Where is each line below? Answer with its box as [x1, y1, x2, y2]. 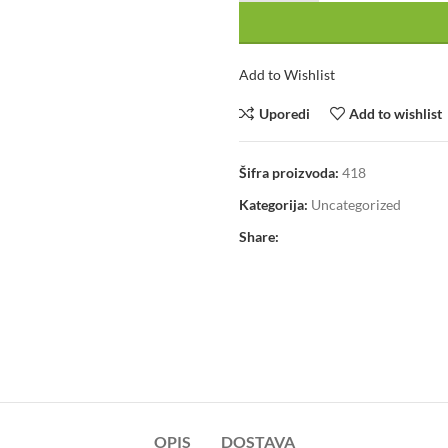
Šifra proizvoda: [239, 164, 342, 181]
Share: [239, 228, 279, 245]
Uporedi [258, 104, 310, 122]
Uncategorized [311, 196, 401, 213]
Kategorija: [239, 196, 308, 213]
